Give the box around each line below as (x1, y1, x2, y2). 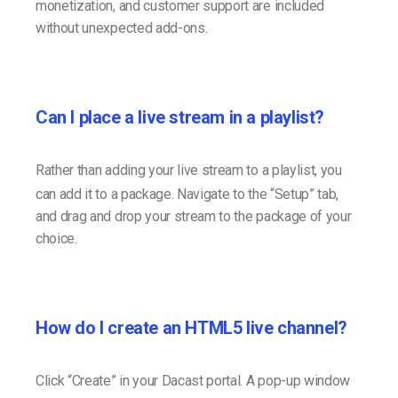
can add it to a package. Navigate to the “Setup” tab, (36, 186, 339, 203)
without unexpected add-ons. (36, 20, 208, 37)
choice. (36, 230, 77, 248)
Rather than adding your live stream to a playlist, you (36, 162, 342, 179)
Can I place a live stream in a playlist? (36, 107, 324, 129)
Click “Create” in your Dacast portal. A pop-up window (36, 372, 351, 390)
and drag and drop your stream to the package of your (36, 208, 352, 226)
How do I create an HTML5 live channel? (36, 317, 347, 339)
